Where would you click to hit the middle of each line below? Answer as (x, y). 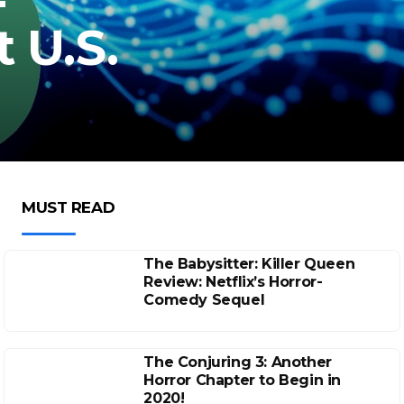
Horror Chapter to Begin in (242, 380)
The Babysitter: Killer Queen (249, 264)
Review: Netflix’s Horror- (233, 282)
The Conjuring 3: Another (238, 362)
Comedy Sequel (204, 300)
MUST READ (69, 207)
